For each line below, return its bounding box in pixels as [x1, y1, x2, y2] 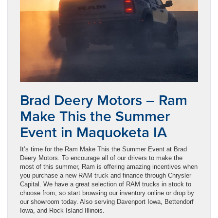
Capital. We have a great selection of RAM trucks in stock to [20, 181, 191, 188]
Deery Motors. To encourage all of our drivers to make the [20, 154, 182, 162]
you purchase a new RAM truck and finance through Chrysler [20, 172, 191, 180]
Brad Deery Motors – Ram [20, 90, 187, 111]
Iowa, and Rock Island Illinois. [20, 207, 105, 215]
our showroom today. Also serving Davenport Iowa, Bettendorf [20, 198, 194, 206]
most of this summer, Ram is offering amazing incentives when [20, 163, 198, 171]
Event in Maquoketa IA [20, 122, 167, 143]
